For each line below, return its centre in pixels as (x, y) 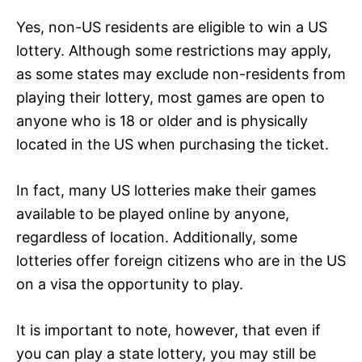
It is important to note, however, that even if (168, 330)
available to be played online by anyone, (153, 213)
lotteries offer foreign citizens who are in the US (181, 260)
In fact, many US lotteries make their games (166, 190)
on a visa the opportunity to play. (130, 284)
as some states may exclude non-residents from (181, 74)
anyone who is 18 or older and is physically (162, 120)
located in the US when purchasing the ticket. (173, 144)
